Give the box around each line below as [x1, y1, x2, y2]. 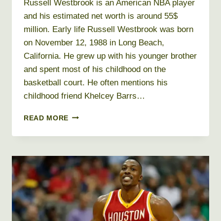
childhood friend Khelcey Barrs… [24, 91, 145, 101]
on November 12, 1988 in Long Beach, [24, 37, 164, 47]
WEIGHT [68, 184, 98, 192]
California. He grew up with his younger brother [24, 51, 197, 61]
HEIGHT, [68, 174, 98, 182]
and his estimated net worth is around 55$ [24, 11, 178, 21]
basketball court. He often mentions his [24, 77, 168, 87]
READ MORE [24, 114, 69, 122]
